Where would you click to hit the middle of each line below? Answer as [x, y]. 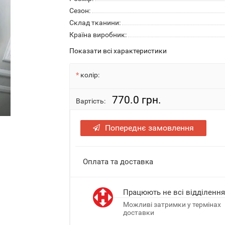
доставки [139, 212]
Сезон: [80, 11]
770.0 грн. [137, 100]
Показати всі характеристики [118, 51]
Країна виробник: [98, 35]
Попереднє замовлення [150, 128]
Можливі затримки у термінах [172, 204]
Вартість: [91, 101]
